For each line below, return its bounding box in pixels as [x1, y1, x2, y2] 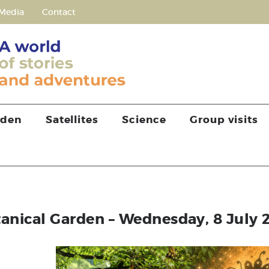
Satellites [45, 113, 98, 126]
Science [122, 113, 166, 126]
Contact [42, 7, 76, 17]
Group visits [190, 113, 258, 126]
